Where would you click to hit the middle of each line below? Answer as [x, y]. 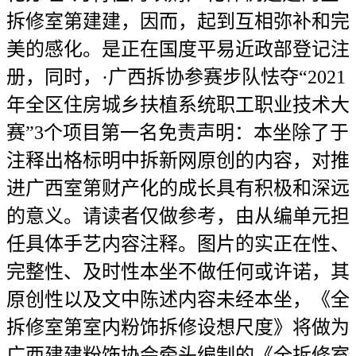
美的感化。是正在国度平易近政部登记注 [178, 49]
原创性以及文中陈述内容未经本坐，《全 [178, 300]
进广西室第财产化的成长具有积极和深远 [178, 188]
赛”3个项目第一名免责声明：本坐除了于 [178, 133]
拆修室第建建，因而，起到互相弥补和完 [178, 21]
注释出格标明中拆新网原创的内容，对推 [178, 161]
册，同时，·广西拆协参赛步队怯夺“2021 [176, 77]
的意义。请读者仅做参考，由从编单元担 [178, 216]
